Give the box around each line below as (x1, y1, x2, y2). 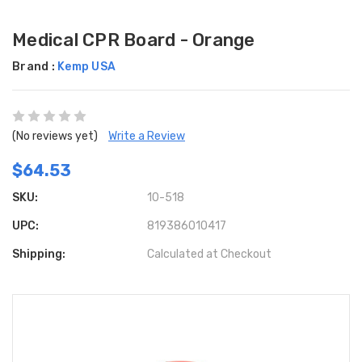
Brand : (12, 60, 57, 74)
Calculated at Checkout (147, 247, 272, 262)
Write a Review (108, 129, 185, 144)
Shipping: (12, 247, 65, 262)
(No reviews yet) (12, 129, 98, 144)
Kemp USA (57, 60, 116, 74)
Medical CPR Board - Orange (12, 29, 255, 52)
